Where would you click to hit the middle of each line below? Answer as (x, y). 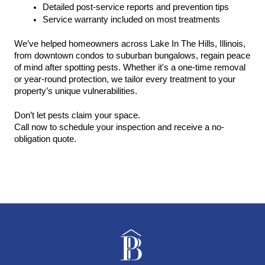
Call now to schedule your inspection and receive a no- (119, 127)
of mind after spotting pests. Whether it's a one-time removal (130, 67)
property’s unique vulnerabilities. (76, 91)
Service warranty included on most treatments (131, 20)
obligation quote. (45, 139)
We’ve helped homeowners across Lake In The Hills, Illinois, (130, 44)
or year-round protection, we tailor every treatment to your (125, 79)
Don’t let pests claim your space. (77, 115)
